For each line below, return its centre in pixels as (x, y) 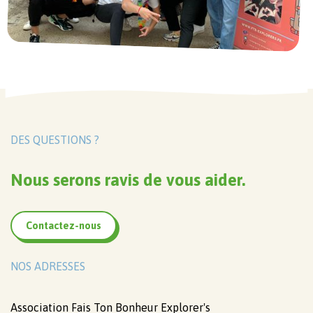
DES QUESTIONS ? (55, 139)
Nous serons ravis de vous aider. (128, 180)
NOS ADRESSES (48, 266)
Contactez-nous (64, 225)
